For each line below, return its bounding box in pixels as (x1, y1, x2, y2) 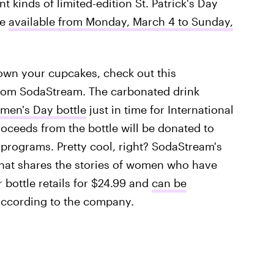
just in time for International (86, 103, 234, 117)
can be (151, 176, 187, 190)
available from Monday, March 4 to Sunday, (8, 15, 233, 29)
